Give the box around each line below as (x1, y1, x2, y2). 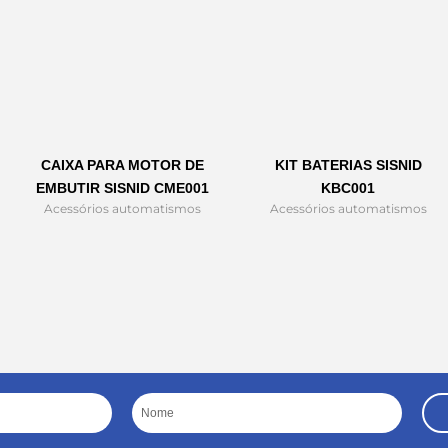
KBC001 (321, 180, 375, 197)
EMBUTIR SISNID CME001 (35, 180, 209, 197)
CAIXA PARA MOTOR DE (40, 157, 204, 174)
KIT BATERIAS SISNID (274, 157, 422, 174)
